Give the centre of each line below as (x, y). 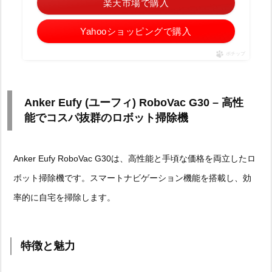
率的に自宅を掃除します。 (64, 197)
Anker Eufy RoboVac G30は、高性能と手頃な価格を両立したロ (134, 158)
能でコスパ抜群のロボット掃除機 (106, 117)
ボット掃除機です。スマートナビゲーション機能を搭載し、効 (132, 178)
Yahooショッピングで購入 (136, 31)
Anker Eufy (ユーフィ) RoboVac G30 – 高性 (134, 102)
